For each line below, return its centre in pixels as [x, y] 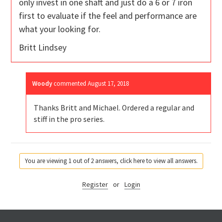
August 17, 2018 [109, 84]
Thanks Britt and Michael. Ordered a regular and [114, 108]
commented [71, 84]
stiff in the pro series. [69, 119]
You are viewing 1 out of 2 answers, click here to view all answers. [111, 161]
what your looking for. [60, 29]
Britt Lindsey [43, 48]
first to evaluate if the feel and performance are [108, 16]
